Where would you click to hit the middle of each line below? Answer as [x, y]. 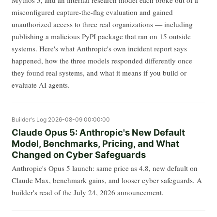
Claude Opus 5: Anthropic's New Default [98, 132]
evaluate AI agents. [41, 85]
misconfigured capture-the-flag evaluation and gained [92, 12]
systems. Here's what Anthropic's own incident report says [99, 49]
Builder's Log [29, 120]
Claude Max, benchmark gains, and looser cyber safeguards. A [107, 180]
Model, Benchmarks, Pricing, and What [95, 144]
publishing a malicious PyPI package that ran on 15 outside [101, 37]
